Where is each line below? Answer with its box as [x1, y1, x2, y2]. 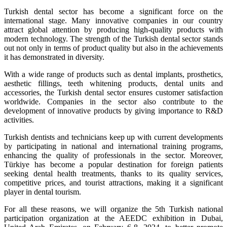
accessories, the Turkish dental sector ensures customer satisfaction [4, 88, 223, 97]
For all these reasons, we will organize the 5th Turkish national [4, 204, 223, 213]
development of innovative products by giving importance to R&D [4, 106, 223, 115]
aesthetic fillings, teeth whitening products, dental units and [4, 79, 223, 88]
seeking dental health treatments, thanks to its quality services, [4, 169, 223, 178]
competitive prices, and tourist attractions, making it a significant [4, 178, 223, 187]
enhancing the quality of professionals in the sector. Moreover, [4, 150, 223, 160]
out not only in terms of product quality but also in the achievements [4, 43, 223, 52]
